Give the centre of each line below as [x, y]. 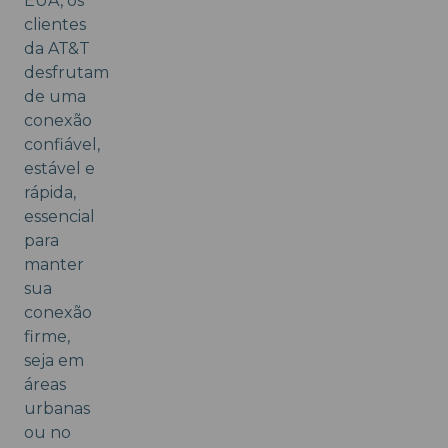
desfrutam [66, 73]
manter [54, 265]
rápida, [50, 193]
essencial [59, 217]
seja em [54, 361]
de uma [55, 97]
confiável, [62, 145]
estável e [59, 169]
